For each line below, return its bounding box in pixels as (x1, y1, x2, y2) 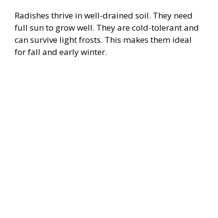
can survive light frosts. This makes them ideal (15, 34, 192, 45)
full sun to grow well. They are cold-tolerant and (15, 21, 199, 33)
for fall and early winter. (15, 46, 107, 57)
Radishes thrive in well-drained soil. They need (15, 9, 193, 21)
